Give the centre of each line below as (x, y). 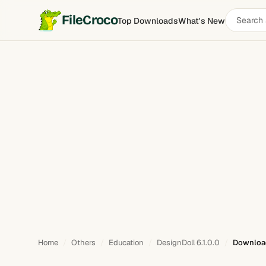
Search (240, 15)
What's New (202, 20)
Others (83, 243)
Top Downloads (148, 20)
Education (126, 243)
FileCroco (90, 20)
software (243, 29)
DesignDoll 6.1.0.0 (188, 243)
